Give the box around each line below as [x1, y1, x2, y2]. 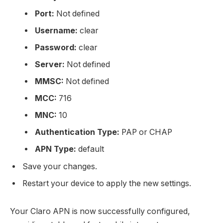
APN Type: [35, 144, 76, 154]
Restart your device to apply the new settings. [22, 179, 191, 189]
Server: [35, 60, 65, 70]
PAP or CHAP [119, 127, 172, 137]
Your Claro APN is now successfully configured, [10, 207, 190, 217]
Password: [35, 43, 77, 53]
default [76, 144, 104, 154]
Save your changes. [22, 162, 97, 172]
